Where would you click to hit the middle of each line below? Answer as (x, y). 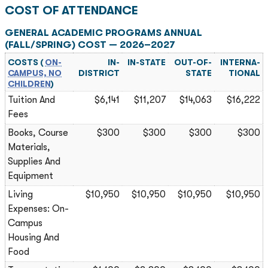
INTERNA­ (240, 62)
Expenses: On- (38, 209)
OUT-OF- (193, 62)
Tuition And (31, 100)
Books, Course (38, 133)
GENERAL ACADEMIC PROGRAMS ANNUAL (103, 33)
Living (20, 194)
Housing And (33, 237)
